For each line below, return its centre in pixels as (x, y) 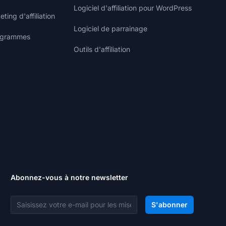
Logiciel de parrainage (110, 29)
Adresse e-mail (39, 201)
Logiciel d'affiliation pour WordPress (133, 8)
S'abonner (169, 205)
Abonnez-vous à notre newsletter (70, 177)
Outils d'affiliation (102, 49)
